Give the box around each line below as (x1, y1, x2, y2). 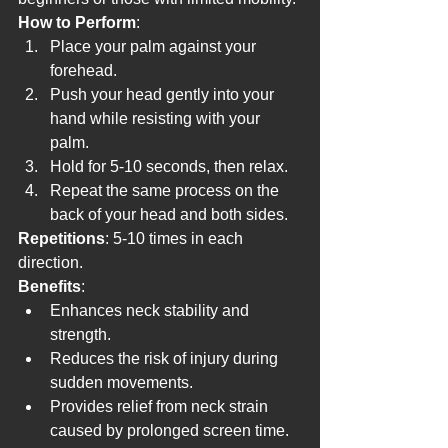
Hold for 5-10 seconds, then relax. (50, 158, 288, 176)
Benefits (18, 278, 81, 296)
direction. (18, 254, 83, 272)
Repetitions (18, 230, 105, 248)
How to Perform (18, 14, 136, 32)
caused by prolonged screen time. (50, 422, 289, 440)
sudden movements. (50, 374, 193, 392)
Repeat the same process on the (50, 182, 283, 200)
